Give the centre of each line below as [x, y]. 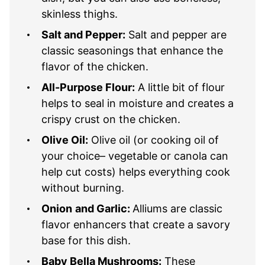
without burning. [83, 188]
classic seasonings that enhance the [132, 50]
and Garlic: [104, 208]
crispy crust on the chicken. [111, 119]
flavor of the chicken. [95, 66]
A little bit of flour [180, 87]
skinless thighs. [80, 14]
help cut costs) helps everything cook [136, 172]
